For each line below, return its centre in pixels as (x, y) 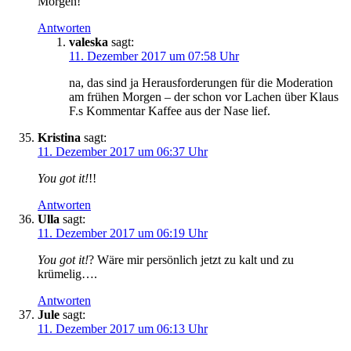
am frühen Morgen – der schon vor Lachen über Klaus (204, 96)
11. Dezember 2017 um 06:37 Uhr (123, 151)
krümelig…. (67, 273)
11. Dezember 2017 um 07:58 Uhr (154, 56)
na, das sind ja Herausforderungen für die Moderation (201, 82)
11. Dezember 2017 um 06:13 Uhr (123, 328)
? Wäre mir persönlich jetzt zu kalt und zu (191, 259)
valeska (89, 42)
